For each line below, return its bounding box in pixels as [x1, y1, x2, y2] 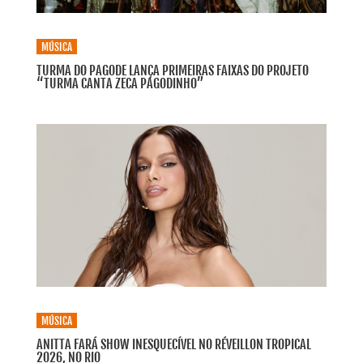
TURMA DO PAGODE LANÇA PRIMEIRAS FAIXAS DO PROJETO [36, 62, 309, 79]
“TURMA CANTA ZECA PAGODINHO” [36, 75, 204, 92]
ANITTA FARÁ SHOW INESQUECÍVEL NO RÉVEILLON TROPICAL [36, 336, 311, 353]
